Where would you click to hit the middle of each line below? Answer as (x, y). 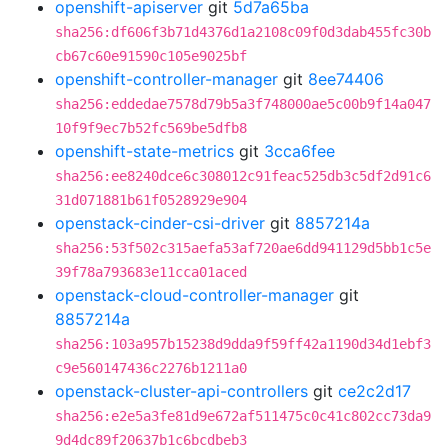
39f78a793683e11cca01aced (151, 272)
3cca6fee (299, 151)
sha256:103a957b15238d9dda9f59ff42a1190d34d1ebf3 (243, 344)
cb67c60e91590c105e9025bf (151, 56)
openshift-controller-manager (166, 79)
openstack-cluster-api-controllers (181, 391)
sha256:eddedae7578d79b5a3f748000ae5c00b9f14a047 (243, 104)
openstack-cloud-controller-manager (194, 295)
